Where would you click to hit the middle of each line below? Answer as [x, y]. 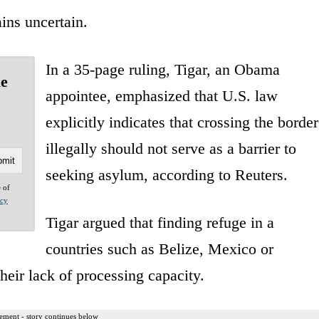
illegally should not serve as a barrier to [171, 148]
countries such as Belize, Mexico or [159, 249]
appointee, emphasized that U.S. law [161, 95]
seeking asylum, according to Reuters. [166, 174]
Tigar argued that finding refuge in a [159, 222]
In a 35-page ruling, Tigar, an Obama [162, 69]
